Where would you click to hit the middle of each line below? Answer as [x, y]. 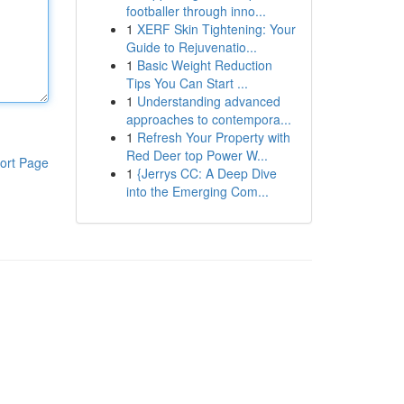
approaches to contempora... [208, 119]
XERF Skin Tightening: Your [216, 29]
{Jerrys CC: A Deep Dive [207, 173]
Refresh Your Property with [213, 137]
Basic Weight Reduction [204, 65]
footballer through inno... [196, 11]
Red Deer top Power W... [197, 155]
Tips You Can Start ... [187, 83]
